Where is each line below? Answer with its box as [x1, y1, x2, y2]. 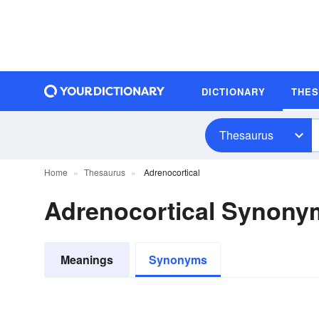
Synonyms [149, 251, 207, 268]
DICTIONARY [202, 84, 266, 98]
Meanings [61, 251, 113, 268]
